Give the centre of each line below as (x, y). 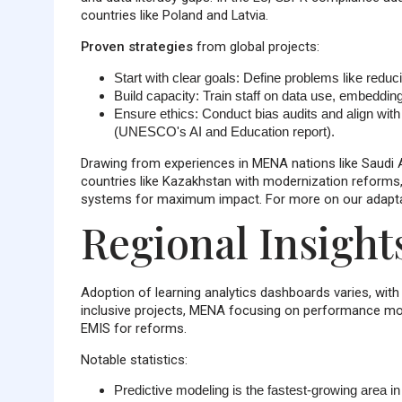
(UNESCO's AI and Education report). (224, 132)
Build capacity (154, 96)
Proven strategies (136, 47)
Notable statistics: (134, 359)
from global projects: (256, 47)
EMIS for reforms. (133, 328)
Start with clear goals (175, 78)
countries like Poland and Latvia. (174, 16)
